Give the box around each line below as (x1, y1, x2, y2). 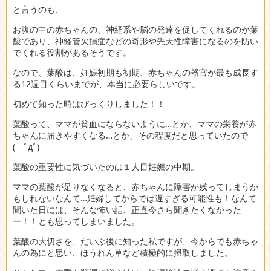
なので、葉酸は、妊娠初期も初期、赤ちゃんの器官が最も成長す (13, 67, 258, 79)
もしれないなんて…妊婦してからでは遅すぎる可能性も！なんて (13, 192, 256, 204)
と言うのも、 (13, 4, 64, 16)
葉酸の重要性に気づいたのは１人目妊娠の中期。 (13, 161, 199, 173)
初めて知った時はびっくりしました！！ (13, 98, 165, 110)
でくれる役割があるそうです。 (13, 47, 131, 59)
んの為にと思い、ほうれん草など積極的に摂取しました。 (13, 247, 233, 259)
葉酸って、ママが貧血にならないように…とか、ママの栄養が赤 (13, 118, 256, 130)
